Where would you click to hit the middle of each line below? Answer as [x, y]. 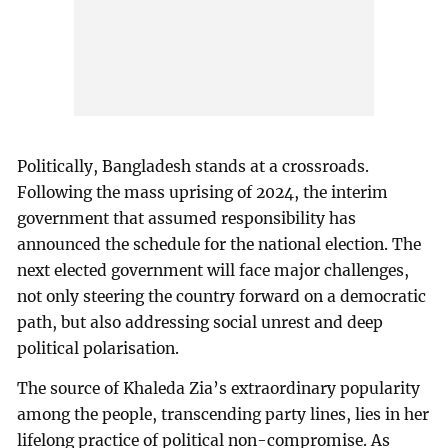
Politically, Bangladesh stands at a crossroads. [193, 167]
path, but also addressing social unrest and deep [200, 323]
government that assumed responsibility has [187, 219]
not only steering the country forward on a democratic [222, 297]
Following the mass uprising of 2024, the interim [203, 193]
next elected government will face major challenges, [213, 271]
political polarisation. [98, 349]
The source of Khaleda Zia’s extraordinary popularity [219, 389]
